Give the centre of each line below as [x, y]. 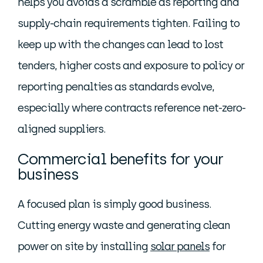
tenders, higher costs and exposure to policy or [131, 66]
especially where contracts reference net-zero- [131, 108]
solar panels [180, 247]
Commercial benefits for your [120, 159]
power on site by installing [84, 247]
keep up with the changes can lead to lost [120, 45]
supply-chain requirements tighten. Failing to [129, 23]
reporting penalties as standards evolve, [116, 87]
